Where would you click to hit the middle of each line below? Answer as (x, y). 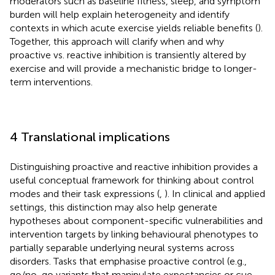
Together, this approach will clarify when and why (117, 41)
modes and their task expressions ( (85, 193)
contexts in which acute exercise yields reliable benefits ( (134, 28)
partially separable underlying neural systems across (122, 247)
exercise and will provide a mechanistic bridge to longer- (134, 68)
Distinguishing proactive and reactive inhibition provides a (134, 166)
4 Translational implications (90, 137)
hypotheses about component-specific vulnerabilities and (136, 220)
